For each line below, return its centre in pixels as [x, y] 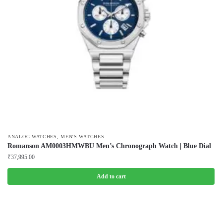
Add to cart [111, 176]
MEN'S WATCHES [83, 137]
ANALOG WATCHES [32, 137]
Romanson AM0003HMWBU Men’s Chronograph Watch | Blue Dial [109, 146]
